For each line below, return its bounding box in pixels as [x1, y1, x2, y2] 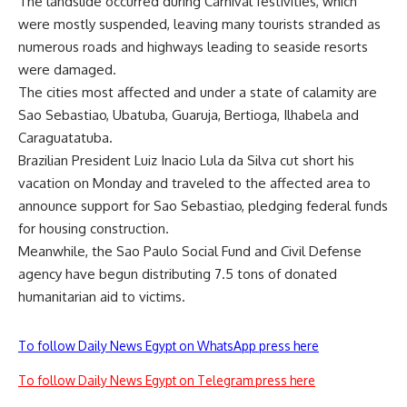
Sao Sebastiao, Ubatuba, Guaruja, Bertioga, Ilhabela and [18, 105, 359, 124]
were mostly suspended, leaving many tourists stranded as [18, 15, 381, 33]
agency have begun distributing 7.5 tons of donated [18, 264, 337, 283]
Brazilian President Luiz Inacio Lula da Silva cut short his [18, 151, 354, 169]
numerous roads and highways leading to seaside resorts [18, 37, 368, 55]
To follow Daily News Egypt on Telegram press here [18, 372, 315, 388]
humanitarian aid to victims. [18, 287, 185, 305]
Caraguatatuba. [18, 128, 113, 146]
